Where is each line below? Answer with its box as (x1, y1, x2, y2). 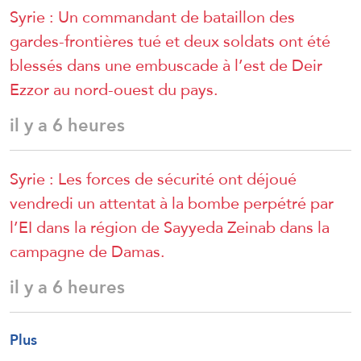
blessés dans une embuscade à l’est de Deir (10, 49, 322, 81)
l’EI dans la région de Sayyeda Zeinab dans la (10, 211, 330, 243)
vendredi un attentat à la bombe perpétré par (10, 187, 334, 218)
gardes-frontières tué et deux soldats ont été (10, 25, 330, 56)
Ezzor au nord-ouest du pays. (10, 73, 218, 105)
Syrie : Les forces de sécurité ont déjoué (10, 163, 297, 194)
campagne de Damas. (10, 235, 165, 267)
